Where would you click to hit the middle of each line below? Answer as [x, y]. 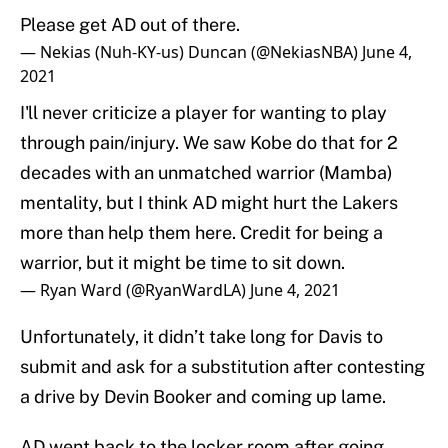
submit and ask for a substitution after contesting [222, 367]
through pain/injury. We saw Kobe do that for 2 [209, 143]
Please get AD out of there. [130, 25]
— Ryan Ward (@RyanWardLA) [135, 290]
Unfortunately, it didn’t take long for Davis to [201, 337]
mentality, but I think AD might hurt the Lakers [209, 203]
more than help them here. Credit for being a [201, 233]
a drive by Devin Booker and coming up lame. [203, 397]
